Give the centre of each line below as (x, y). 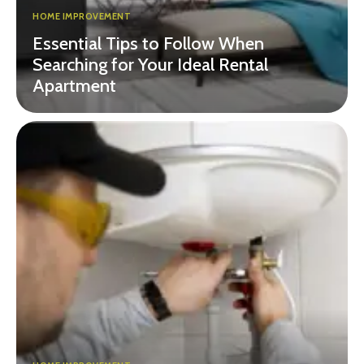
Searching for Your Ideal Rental (150, 65)
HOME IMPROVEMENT (82, 17)
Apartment (74, 86)
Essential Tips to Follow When (148, 44)
